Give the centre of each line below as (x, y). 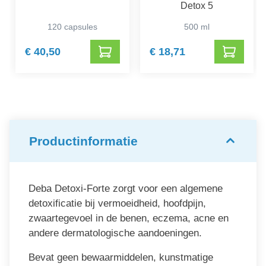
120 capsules (72, 27)
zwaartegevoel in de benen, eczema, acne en (129, 218)
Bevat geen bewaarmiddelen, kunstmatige (121, 258)
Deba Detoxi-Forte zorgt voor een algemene (126, 189)
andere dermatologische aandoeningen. (115, 233)
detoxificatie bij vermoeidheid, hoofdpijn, (117, 204)
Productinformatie (83, 141)
